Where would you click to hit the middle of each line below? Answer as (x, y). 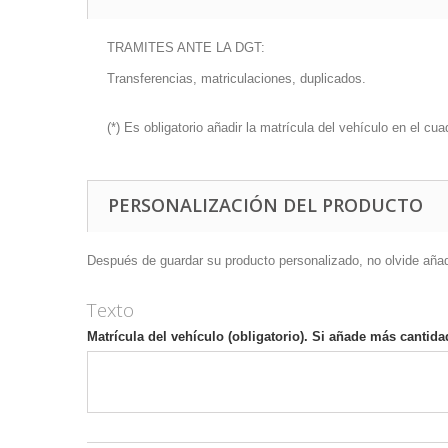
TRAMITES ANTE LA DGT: (186, 47)
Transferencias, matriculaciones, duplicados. (236, 78)
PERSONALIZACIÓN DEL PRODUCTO (265, 205)
